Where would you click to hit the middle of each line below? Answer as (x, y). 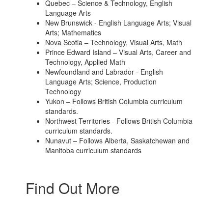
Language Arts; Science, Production (101, 82)
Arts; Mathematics (73, 32)
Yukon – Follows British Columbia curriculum (114, 101)
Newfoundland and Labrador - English (104, 72)
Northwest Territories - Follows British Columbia (119, 121)
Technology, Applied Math (85, 62)
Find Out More (73, 188)
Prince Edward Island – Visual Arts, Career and (118, 52)
